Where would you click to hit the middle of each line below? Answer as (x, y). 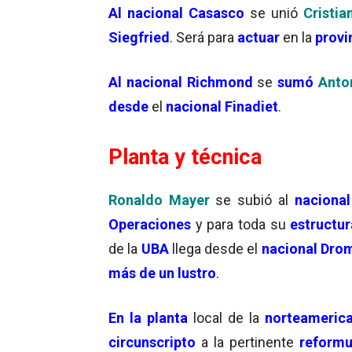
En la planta (148, 317)
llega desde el (215, 248)
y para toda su (243, 224)
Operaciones (150, 224)
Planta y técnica (185, 157)
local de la (227, 317)
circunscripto (155, 342)
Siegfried (139, 37)
